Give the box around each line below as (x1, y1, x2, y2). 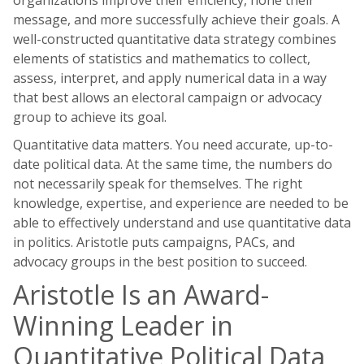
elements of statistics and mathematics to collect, (13, 50, 310, 67)
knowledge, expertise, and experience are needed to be (13, 194, 349, 212)
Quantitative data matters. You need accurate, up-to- (13, 136, 333, 154)
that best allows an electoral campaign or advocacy (13, 89, 322, 106)
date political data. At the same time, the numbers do (13, 155, 332, 173)
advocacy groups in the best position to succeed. (13, 253, 307, 271)
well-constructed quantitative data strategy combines (13, 30, 336, 48)
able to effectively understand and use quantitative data (13, 214, 351, 232)
